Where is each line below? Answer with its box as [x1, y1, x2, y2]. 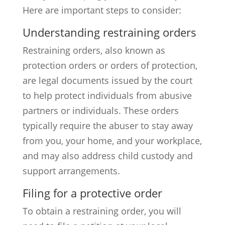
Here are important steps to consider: [22, 4, 181, 16]
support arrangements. [22, 165, 120, 177]
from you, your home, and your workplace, [22, 135, 202, 147]
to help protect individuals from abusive [22, 89, 192, 101]
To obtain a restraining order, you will [22, 205, 181, 217]
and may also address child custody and [22, 150, 193, 162]
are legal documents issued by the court [22, 74, 192, 86]
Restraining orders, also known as [22, 44, 165, 56]
